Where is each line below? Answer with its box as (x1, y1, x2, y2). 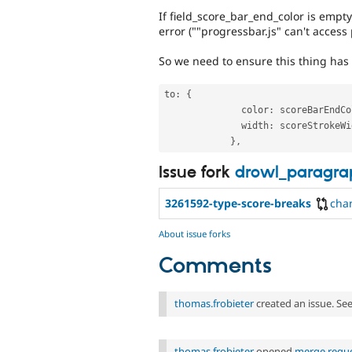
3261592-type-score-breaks (165, 195, 311, 211)
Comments (159, 253, 272, 280)
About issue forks (159, 228, 230, 240)
